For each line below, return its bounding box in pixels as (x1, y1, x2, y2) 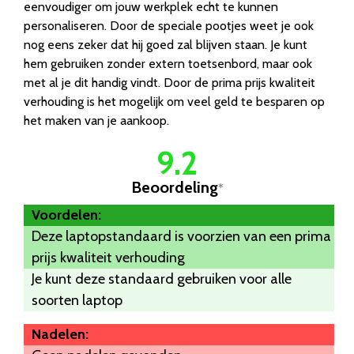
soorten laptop (32, 291, 122, 309)
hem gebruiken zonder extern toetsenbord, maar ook (24, 55, 312, 71)
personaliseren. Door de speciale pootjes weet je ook (24, 17, 314, 33)
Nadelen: (32, 325, 88, 343)
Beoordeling (130, 177, 218, 197)
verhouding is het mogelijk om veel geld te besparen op (24, 93, 325, 109)
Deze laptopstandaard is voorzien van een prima (32, 227, 331, 245)
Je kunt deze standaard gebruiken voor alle (32, 269, 292, 288)
